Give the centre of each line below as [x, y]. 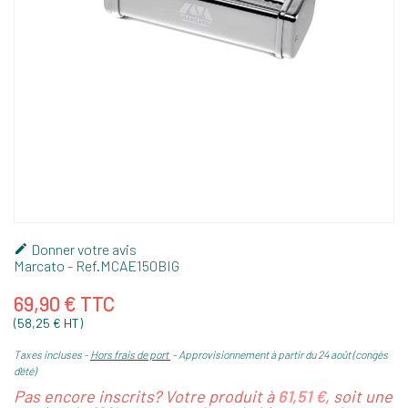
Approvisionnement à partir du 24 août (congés [283, 354]
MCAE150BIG [140, 265]
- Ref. [82, 265]
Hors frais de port [130, 354]
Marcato [39, 265]
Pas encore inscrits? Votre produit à [146, 396]
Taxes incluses [49, 354]
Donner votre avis [82, 249]
